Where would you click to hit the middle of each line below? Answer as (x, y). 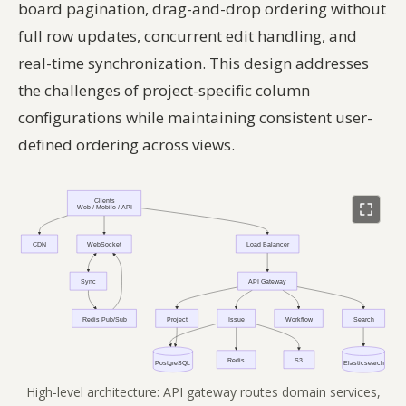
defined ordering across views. (126, 144)
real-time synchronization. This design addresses (193, 63)
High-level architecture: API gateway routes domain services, (203, 392)
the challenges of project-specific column (164, 90)
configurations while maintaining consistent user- (195, 117)
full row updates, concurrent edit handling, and (188, 35)
